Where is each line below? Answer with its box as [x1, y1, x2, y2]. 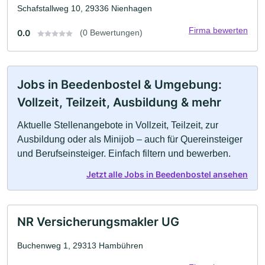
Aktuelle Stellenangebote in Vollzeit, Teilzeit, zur [17, 120, 218, 131]
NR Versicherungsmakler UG [17, 215, 179, 230]
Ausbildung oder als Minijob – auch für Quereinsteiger [17, 134, 243, 145]
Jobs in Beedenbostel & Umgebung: [17, 77, 222, 92]
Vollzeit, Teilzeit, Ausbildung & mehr [17, 95, 221, 110]
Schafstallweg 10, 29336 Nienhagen [17, 4, 152, 14]
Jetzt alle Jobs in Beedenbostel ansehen [86, 169, 248, 180]
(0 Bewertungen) [80, 28, 143, 38]
